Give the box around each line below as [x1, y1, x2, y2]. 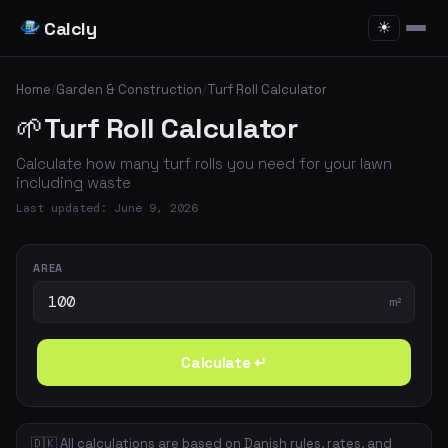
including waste [16, 173, 131, 192]
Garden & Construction [56, 81, 202, 98]
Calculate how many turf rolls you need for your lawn [16, 154, 392, 173]
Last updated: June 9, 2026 [16, 200, 198, 216]
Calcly [44, 16, 96, 40]
